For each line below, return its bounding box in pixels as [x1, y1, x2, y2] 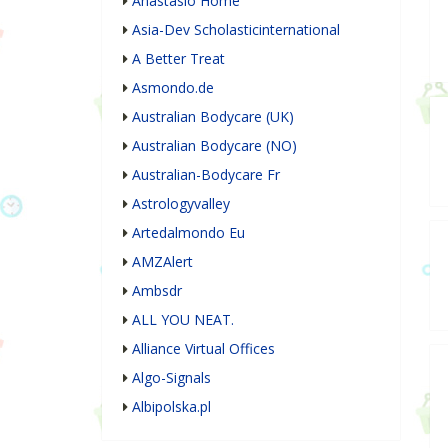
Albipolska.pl [132, 397, 211, 417]
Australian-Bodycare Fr [132, 165, 280, 185]
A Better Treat [132, 49, 225, 69]
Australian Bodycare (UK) [132, 107, 294, 127]
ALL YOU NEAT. [132, 310, 234, 330]
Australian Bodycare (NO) [132, 136, 297, 156]
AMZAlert [132, 252, 193, 272]
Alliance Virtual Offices [132, 339, 275, 359]
